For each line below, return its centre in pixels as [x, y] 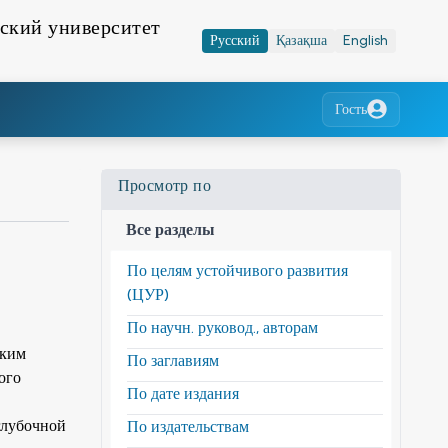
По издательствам [187, 426]
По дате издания [182, 393]
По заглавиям [172, 360]
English [365, 40]
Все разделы [170, 229]
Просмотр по [164, 185]
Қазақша [301, 40]
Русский [235, 40]
